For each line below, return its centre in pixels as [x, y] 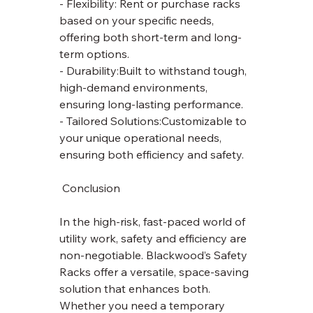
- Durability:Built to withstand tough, [155, 71]
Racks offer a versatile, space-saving [156, 272]
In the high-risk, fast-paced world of [154, 222]
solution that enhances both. [137, 289]
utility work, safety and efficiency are [155, 239]
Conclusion [92, 188]
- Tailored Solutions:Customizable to [155, 121]
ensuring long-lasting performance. [152, 104]
